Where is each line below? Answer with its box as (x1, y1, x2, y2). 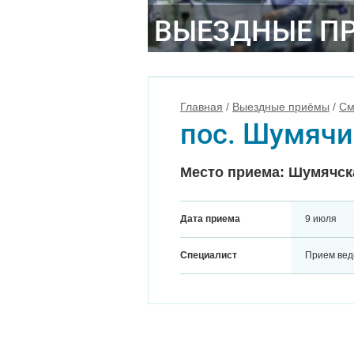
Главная (180, 100, 223, 113)
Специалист (180, 250, 237, 261)
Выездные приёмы (232, 100, 330, 113)
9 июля (305, 213, 337, 224)
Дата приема (180, 213, 240, 224)
